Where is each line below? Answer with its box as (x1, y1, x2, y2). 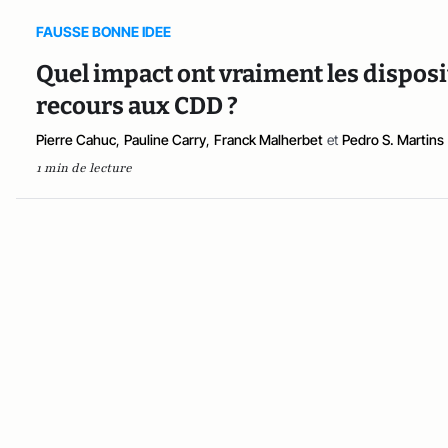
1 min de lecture (36, 160, 132, 176)
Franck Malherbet (214, 131, 323, 148)
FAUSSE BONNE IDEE (36, 23, 171, 40)
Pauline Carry (124, 131, 206, 148)
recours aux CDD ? (36, 92, 242, 120)
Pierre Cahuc (36, 131, 116, 148)
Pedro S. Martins (342, 131, 444, 148)
